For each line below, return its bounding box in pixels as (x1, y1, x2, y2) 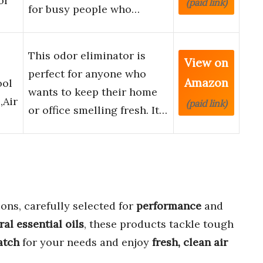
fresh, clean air (152, 235, 228, 249)
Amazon (184, 75, 228, 90)
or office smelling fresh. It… (28, 103, 167, 117)
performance (136, 198, 201, 213)
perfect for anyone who (28, 67, 146, 81)
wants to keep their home (28, 85, 157, 99)
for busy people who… (28, 2, 140, 16)
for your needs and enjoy (19, 235, 152, 249)
